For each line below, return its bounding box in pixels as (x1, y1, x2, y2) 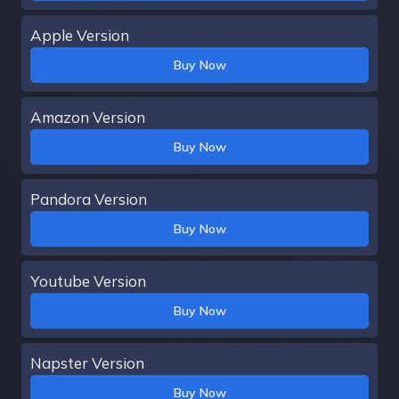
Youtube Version (30, 271, 146, 290)
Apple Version (30, 25, 129, 45)
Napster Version (30, 353, 144, 372)
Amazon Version (30, 107, 145, 126)
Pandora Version (30, 189, 147, 208)
